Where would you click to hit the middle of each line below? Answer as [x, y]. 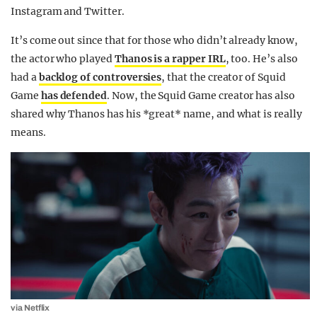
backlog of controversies [100, 77]
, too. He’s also [261, 59]
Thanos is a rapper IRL [170, 59]
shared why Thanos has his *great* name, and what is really [156, 114]
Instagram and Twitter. [68, 12]
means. [28, 133]
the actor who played [63, 59]
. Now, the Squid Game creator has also [201, 96]
